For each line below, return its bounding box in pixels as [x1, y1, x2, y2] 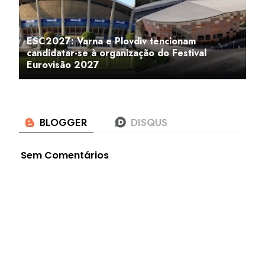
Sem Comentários [21, 148, 109, 162]
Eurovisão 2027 [27, 58, 99, 72]
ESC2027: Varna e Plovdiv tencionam [27, 34, 196, 48]
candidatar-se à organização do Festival [27, 46, 206, 60]
